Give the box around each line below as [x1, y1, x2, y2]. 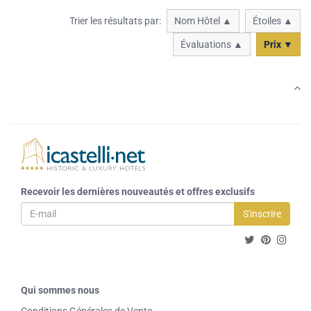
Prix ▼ [264, 39, 293, 51]
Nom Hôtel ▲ [174, 15, 232, 27]
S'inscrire [243, 208, 281, 220]
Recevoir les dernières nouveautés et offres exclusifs [21, 186, 255, 198]
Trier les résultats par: [69, 15, 161, 27]
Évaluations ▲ [180, 39, 243, 51]
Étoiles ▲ [253, 15, 293, 27]
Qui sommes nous [21, 285, 99, 296]
